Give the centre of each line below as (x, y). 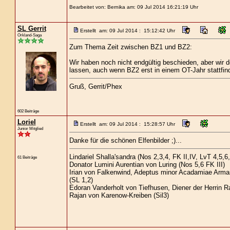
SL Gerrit (32, 28)
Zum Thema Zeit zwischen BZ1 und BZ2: (130, 47)
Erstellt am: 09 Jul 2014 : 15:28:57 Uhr (127, 124)
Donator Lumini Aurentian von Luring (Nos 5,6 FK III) (147, 165)
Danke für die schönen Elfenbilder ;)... (125, 140)
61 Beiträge (27, 157)
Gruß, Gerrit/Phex (95, 87)
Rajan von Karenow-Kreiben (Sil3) (119, 195)
